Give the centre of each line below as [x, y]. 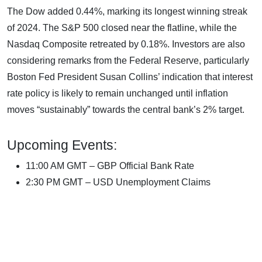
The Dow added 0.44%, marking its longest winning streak [127, 11]
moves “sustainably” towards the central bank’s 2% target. [126, 109]
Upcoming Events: [64, 145]
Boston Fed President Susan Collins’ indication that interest [130, 77]
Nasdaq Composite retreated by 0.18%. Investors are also [126, 44]
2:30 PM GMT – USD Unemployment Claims [118, 182]
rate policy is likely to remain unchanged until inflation [118, 93]
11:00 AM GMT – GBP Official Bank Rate [110, 166]
